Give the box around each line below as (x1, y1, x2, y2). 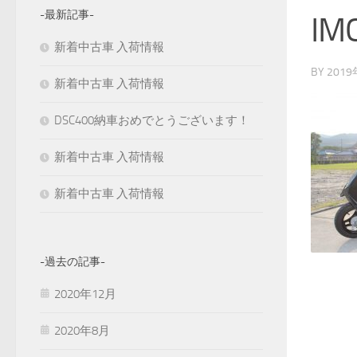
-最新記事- (40, 7, 94, 22)
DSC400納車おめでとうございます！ (54, 112, 249, 127)
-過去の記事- (40, 254, 105, 269)
